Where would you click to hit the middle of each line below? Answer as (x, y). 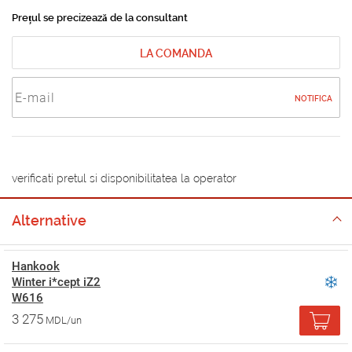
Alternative (49, 220)
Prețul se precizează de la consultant (100, 18)
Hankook (36, 266)
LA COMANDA (176, 53)
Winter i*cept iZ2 (56, 282)
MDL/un (64, 320)
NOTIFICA (313, 99)
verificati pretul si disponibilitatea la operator (124, 178)
